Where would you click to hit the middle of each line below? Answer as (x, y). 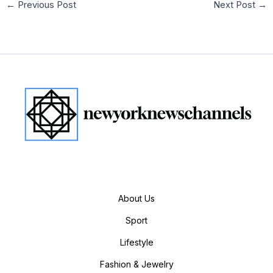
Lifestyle (136, 243)
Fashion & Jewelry (136, 264)
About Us (136, 199)
